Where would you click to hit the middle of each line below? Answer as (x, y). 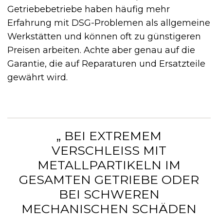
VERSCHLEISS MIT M (109, 150)
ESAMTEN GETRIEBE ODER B (109, 179)
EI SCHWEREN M (109, 194)
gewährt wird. (37, 77)
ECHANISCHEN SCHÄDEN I (109, 209)
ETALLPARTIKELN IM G (109, 165)
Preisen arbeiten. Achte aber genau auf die (101, 50)
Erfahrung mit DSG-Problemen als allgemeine (109, 23)
